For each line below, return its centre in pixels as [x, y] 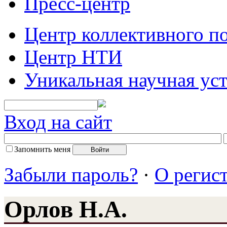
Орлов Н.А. [66, 210]
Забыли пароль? [71, 174]
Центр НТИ [73, 57]
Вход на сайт [58, 122]
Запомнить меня [42, 149]
